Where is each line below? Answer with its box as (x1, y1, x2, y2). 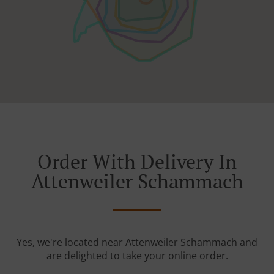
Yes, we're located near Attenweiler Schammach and (17, 235, 257, 250)
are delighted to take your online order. (46, 249, 228, 263)
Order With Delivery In (37, 149, 237, 175)
